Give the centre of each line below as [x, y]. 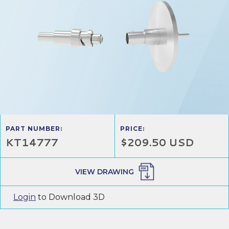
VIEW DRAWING [104, 171]
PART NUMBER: [34, 128]
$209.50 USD [157, 142]
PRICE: [132, 128]
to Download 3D [70, 197]
